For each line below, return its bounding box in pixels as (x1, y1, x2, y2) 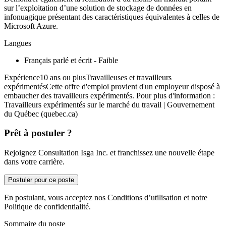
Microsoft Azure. (4, 21, 58, 30)
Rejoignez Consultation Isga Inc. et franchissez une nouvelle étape (4, 148, 214, 157)
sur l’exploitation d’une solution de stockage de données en (4, 3, 192, 12)
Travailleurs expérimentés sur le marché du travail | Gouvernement (4, 100, 214, 109)
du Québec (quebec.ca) (4, 109, 78, 118)
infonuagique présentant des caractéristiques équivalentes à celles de (4, 12, 219, 21)
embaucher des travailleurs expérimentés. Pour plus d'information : (4, 91, 215, 100)
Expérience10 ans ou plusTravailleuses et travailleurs (4, 73, 172, 82)
